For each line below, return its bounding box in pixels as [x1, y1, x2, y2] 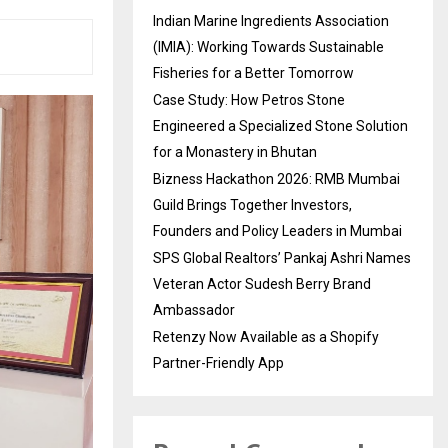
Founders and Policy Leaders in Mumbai [153, 223, 402, 240]
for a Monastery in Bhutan [153, 144, 317, 161]
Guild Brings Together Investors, [153, 197, 352, 214]
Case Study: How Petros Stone [153, 92, 345, 109]
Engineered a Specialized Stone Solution [153, 118, 408, 135]
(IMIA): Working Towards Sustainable [153, 39, 384, 56]
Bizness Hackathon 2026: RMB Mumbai [153, 171, 400, 188]
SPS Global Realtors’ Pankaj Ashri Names [153, 250, 411, 267]
